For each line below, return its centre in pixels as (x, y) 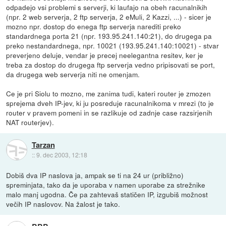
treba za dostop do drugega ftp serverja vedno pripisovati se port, (111, 64)
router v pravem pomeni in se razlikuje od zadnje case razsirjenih (109, 112)
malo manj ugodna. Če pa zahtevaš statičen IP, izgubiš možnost (107, 194)
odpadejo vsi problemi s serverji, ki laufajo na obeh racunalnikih (107, 7)
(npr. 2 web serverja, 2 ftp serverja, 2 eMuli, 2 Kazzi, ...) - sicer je (109, 16)
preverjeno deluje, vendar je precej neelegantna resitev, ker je (105, 55)
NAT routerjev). (30, 122)
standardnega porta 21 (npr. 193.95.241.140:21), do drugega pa (109, 36)
